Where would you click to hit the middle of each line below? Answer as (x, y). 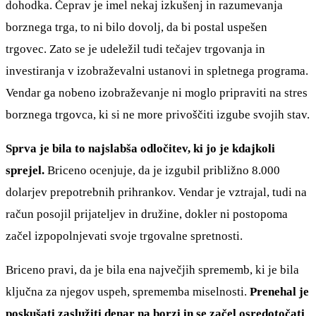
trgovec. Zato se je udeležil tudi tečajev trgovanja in (135, 49)
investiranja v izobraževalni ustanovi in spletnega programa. (157, 71)
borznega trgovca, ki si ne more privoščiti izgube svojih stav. (158, 115)
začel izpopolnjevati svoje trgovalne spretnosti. (124, 236)
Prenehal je (278, 292)
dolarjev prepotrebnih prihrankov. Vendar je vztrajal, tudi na (156, 193)
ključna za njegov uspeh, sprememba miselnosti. (126, 292)
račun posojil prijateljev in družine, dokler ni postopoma (147, 214)
